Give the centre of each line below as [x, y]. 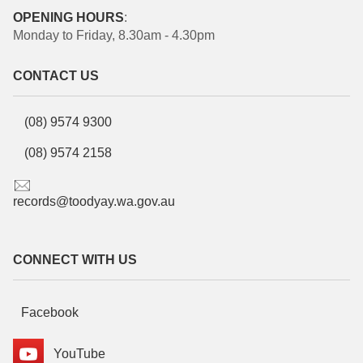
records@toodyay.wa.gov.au [94, 202]
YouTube [75, 353]
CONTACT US [56, 76]
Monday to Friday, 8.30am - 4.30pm [114, 36]
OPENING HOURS [68, 18]
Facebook [50, 313]
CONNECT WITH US [75, 260]
